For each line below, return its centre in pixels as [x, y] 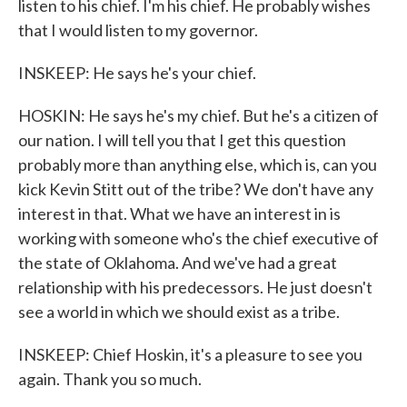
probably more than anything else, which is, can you [198, 164]
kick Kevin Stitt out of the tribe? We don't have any [196, 189]
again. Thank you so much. [110, 379]
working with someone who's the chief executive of [199, 238]
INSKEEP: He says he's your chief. [137, 73]
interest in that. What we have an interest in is [179, 213]
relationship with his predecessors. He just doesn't [195, 287]
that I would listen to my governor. [138, 30]
